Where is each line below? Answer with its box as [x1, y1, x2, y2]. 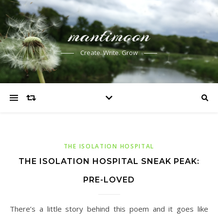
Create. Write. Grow [80, 48, 138, 57]
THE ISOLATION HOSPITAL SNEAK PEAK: [18, 157, 200, 166]
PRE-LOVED [83, 175, 135, 184]
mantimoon [68, 21, 150, 49]
